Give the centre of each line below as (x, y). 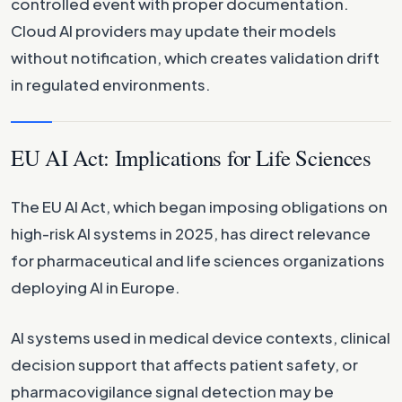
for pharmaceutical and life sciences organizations (198, 260)
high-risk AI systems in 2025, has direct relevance (191, 233)
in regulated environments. (111, 84)
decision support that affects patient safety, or (184, 364)
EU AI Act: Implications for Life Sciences (191, 157)
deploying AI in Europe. (96, 287)
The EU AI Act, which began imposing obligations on (199, 206)
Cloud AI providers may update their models (174, 30)
